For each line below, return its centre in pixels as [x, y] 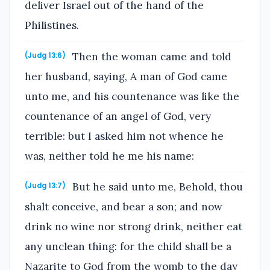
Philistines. [52, 26]
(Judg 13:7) [45, 186]
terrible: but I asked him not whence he [124, 136]
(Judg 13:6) [45, 55]
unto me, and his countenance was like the [132, 96]
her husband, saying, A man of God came [126, 76]
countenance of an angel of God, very [118, 116]
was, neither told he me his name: [109, 156]
